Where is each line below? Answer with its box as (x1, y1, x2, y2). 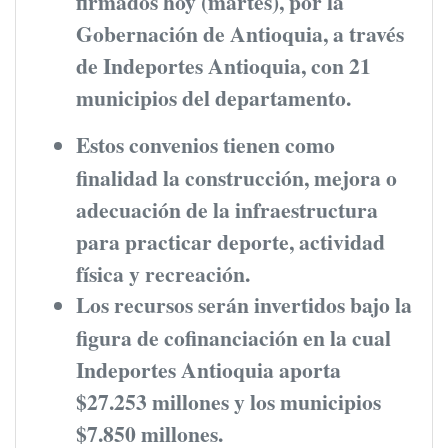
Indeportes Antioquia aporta (76, 353, 341, 383)
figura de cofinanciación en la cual (76, 321, 391, 351)
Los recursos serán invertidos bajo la (76, 288, 412, 320)
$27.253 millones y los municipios (76, 385, 381, 415)
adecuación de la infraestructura (76, 193, 378, 223)
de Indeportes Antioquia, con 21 (76, 49, 371, 79)
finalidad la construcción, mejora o (76, 161, 397, 191)
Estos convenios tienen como (76, 128, 335, 160)
